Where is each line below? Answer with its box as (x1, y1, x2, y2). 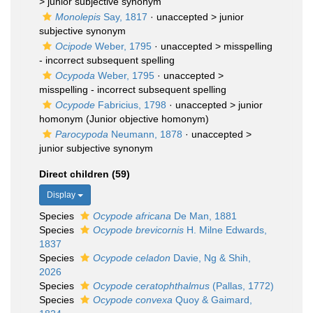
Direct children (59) (39, 168, 130, 180)
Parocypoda (55, 129, 108, 140)
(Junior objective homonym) (83, 113, 209, 124)
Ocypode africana (93, 210, 171, 221)
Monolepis (55, 11, 101, 22)
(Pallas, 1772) (210, 280, 274, 291)
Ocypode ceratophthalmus (93, 280, 210, 291)
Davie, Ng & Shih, (170, 252, 251, 263)
